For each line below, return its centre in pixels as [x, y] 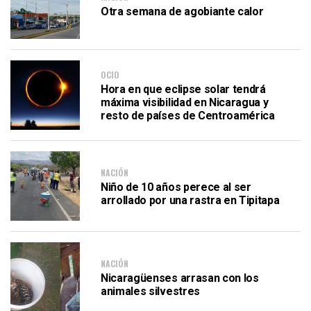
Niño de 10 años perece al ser [176, 187]
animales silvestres [150, 291]
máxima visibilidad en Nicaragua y [185, 102]
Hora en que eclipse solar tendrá [183, 89]
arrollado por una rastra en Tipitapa [190, 200]
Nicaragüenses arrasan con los [180, 278]
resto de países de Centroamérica [188, 116]
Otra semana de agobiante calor [182, 11]
